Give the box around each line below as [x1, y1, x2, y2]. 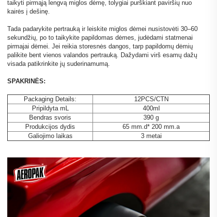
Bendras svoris [29, 114, 71, 122]
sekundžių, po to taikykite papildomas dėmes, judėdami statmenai [7, 34, 193, 42]
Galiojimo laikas [28, 132, 73, 140]
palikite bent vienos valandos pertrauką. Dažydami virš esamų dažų [7, 51, 197, 59]
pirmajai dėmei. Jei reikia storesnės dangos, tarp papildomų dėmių [7, 43, 193, 50]
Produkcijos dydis [25, 123, 75, 131]
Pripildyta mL [31, 105, 69, 112]
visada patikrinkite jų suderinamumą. [7, 60, 110, 68]
